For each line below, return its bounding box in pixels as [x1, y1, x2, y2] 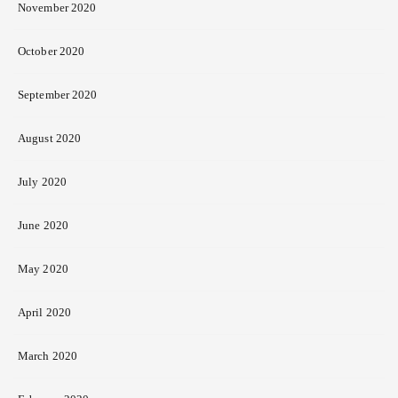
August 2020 [18, 131, 82, 145]
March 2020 [18, 349, 77, 362]
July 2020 [18, 175, 67, 188]
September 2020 [18, 88, 98, 101]
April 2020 [18, 306, 71, 319]
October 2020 [18, 44, 85, 58]
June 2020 [18, 219, 68, 232]
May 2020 [18, 262, 68, 275]
